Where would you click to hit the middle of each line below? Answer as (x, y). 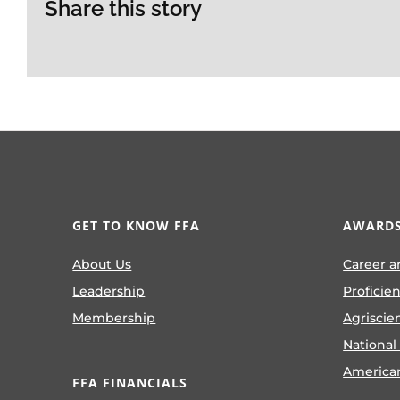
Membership (114, 318)
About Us (102, 264)
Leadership (109, 291)
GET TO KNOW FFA (137, 225)
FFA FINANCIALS (130, 383)
